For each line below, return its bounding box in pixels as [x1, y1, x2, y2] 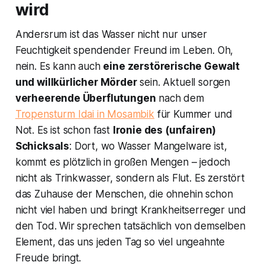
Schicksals [15, 140, 70, 153]
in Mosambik [94, 108, 154, 121]
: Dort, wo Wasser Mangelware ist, [69, 140, 227, 153]
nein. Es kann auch [15, 60, 104, 73]
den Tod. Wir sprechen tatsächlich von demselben [15, 220, 245, 232]
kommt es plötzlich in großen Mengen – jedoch [15, 156, 231, 169]
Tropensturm [15, 108, 78, 121]
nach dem [156, 92, 204, 105]
